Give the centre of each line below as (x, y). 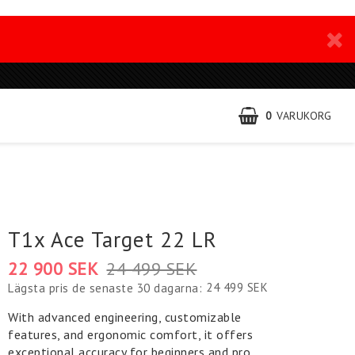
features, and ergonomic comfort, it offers (131, 334)
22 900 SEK (53, 269)
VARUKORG (304, 116)
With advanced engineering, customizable (125, 317)
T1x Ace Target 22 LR (113, 239)
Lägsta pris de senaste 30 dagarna (103, 288)
